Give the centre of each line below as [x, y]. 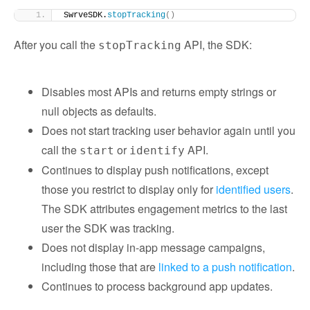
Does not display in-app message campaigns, [153, 247]
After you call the [56, 45]
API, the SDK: [217, 45]
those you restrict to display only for [129, 189]
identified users [253, 189]
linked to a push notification [225, 267]
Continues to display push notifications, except [155, 170]
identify [157, 151]
